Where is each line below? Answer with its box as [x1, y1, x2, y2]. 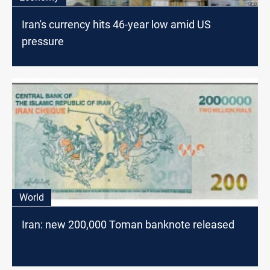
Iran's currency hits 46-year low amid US [22, 18, 211, 31]
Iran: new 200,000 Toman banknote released [22, 218, 234, 231]
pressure [22, 35, 64, 48]
